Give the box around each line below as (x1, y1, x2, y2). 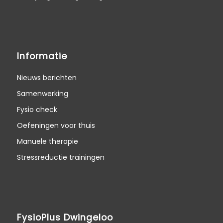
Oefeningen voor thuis (16, 120, 95, 130)
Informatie (16, 50, 67, 62)
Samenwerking (16, 88, 68, 99)
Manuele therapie (16, 136, 78, 146)
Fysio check (16, 104, 57, 114)
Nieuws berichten (16, 72, 77, 83)
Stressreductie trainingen (16, 152, 105, 162)
